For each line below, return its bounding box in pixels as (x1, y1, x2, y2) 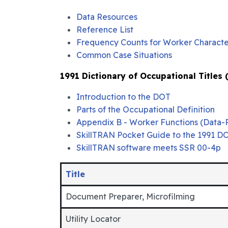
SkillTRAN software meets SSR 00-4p (76, 142, 221, 153)
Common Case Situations (76, 50, 172, 60)
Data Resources (76, 12, 137, 22)
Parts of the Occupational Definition (76, 104, 215, 115)
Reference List (76, 24, 133, 35)
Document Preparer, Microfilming (66, 191, 195, 202)
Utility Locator (66, 214, 121, 224)
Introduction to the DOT (76, 92, 170, 102)
